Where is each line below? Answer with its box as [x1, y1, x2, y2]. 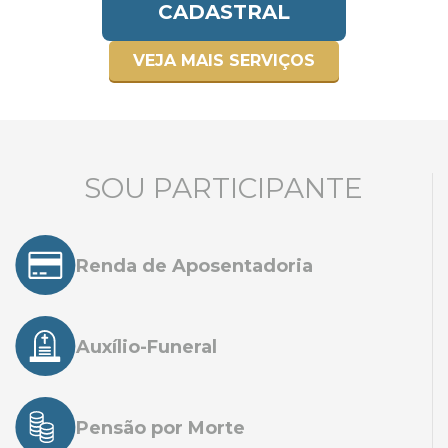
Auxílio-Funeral [76, 335, 217, 358]
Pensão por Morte [76, 416, 245, 439]
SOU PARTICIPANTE [84, 171, 363, 206]
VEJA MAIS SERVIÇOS [133, 51, 315, 71]
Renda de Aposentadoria [76, 254, 313, 277]
